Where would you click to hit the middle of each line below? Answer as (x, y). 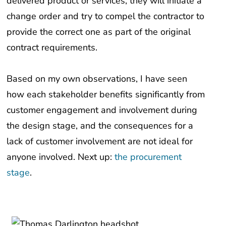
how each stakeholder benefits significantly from (106, 95)
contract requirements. (52, 47)
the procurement (148, 157)
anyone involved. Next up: (61, 157)
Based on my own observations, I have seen (97, 79)
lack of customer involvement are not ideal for (100, 142)
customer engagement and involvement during (102, 110)
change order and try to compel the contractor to (106, 16)
